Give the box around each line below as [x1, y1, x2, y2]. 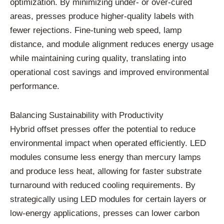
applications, [53, 208, 103, 218]
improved [119, 67, 156, 77]
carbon [174, 208, 199, 218]
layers [173, 194, 199, 204]
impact [65, 138, 92, 148]
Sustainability [49, 110, 101, 120]
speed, [136, 25, 163, 35]
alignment [92, 39, 130, 49]
